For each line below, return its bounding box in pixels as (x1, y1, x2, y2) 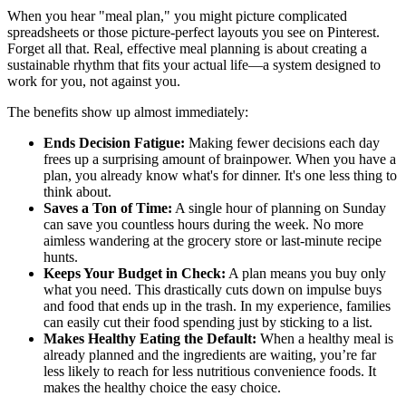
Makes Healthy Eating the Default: (43, 330, 256, 346)
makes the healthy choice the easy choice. (43, 379, 281, 395)
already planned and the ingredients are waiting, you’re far (43, 346, 376, 362)
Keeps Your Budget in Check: (43, 265, 226, 281)
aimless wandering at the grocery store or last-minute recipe (43, 232, 382, 248)
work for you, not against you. (7, 72, 180, 89)
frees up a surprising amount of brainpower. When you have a (43, 150, 396, 167)
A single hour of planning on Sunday (172, 199, 386, 216)
